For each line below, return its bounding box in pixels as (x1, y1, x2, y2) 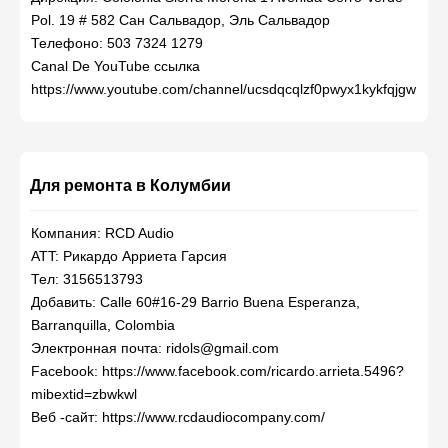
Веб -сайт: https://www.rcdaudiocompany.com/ (31, 409, 325, 425)
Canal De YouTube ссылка (31, 58, 200, 74)
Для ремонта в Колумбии (30, 177, 231, 194)
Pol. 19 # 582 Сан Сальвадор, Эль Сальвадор (31, 12, 330, 28)
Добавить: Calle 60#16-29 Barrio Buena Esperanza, (31, 294, 360, 310)
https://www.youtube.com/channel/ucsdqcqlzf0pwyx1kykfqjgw (31, 81, 416, 97)
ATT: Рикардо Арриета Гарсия (31, 248, 227, 264)
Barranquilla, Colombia (31, 317, 175, 333)
